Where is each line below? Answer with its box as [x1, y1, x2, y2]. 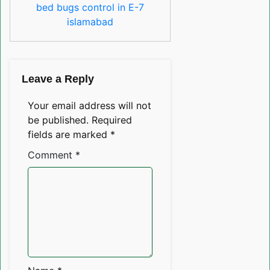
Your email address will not [28, 99, 151, 112]
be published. [28, 114, 89, 127]
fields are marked [28, 128, 110, 141]
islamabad [67, 16, 114, 28]
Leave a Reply [22, 73, 94, 86]
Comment [28, 149, 75, 162]
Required [92, 114, 132, 127]
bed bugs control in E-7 [36, 1, 145, 14]
